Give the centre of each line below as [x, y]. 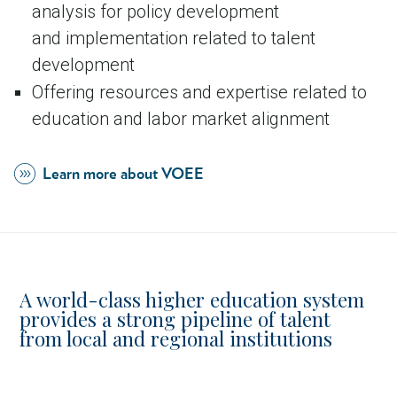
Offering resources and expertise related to [199, 93]
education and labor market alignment [181, 119]
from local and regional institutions [176, 339]
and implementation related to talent [174, 38]
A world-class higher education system [192, 300]
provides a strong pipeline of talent [175, 319]
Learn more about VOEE [123, 175]
